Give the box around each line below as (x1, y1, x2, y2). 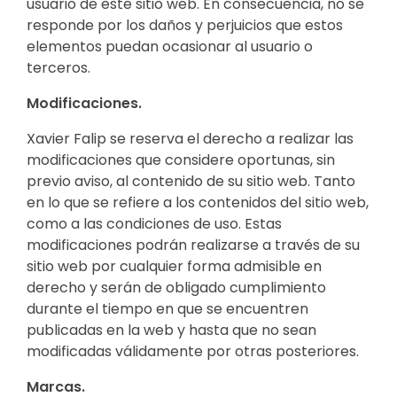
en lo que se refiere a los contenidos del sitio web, (27, 191, 369, 213)
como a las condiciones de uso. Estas (27, 213, 282, 234)
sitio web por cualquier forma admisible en (27, 255, 322, 276)
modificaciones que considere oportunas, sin (27, 149, 335, 170)
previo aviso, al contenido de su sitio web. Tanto (27, 170, 355, 191)
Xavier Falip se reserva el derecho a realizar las (27, 128, 354, 149)
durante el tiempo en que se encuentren (27, 298, 308, 319)
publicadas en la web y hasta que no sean (27, 319, 316, 340)
